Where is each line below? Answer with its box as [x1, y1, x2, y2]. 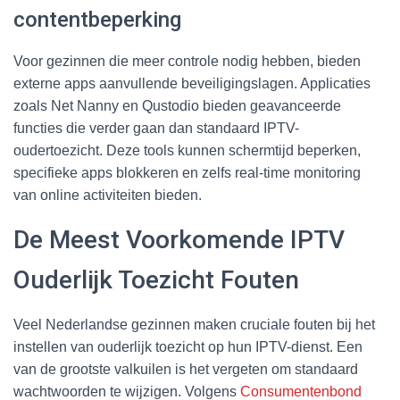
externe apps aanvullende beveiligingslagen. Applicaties [13, 75, 371, 91]
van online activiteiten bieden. [13, 187, 202, 203]
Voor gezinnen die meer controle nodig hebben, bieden [13, 53, 361, 69]
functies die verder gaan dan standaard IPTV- [13, 120, 299, 136]
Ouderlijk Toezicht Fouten [13, 264, 299, 295]
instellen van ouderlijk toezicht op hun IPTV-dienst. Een [13, 338, 362, 354]
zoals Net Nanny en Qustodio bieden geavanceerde [13, 97, 341, 113]
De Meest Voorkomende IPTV [13, 224, 345, 254]
